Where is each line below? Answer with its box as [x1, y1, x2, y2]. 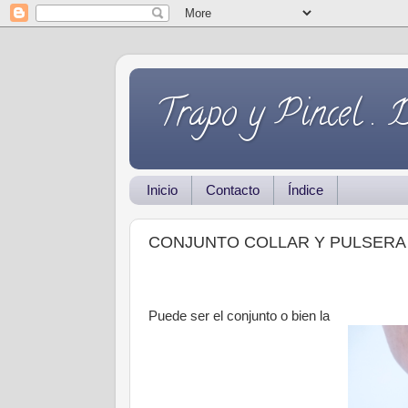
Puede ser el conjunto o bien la [148, 309, 330, 323]
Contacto [205, 182, 260, 199]
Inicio [146, 182, 178, 199]
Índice [287, 182, 323, 199]
